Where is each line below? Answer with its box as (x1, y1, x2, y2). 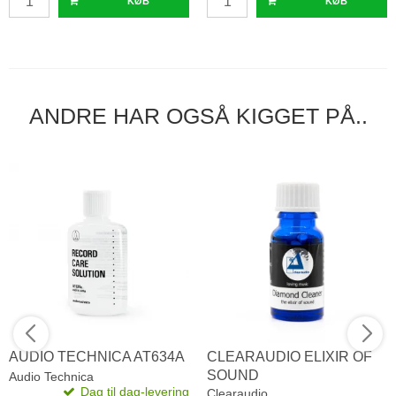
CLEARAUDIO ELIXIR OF (207, 349, 372, 365)
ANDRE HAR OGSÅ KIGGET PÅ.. (28, 103, 368, 128)
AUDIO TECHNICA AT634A (9, 349, 185, 365)
